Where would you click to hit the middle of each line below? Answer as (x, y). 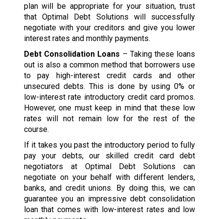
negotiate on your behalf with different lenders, (109, 177)
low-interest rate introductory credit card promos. (109, 97)
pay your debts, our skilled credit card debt (109, 156)
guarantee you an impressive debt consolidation (109, 199)
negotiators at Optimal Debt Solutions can (109, 167)
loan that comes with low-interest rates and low (109, 210)
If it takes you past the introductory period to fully (109, 145)
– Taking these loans (158, 54)
